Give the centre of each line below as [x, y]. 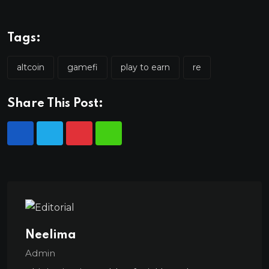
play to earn [145, 67]
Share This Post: [55, 104]
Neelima [51, 236]
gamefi [83, 67]
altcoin [31, 67]
